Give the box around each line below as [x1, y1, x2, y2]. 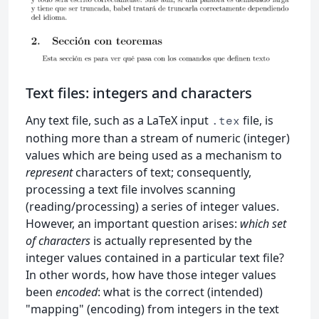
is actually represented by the [90, 232, 252, 249]
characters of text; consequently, [73, 164, 251, 180]
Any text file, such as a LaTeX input [26, 112, 211, 128]
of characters [26, 232, 90, 249]
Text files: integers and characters [26, 83, 252, 103]
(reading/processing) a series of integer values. [26, 198, 279, 214]
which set [240, 215, 286, 231]
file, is [240, 112, 273, 128]
